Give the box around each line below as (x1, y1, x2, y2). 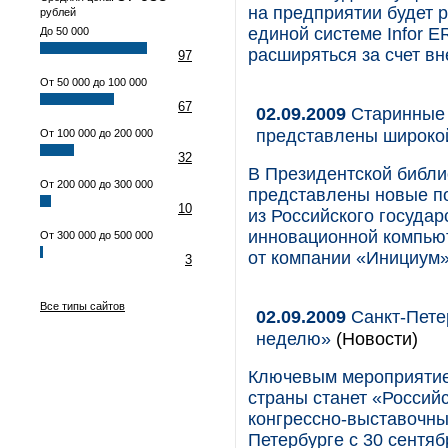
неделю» (256, 328, 331, 349)
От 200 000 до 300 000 (40, 178, 153, 190)
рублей (40, 6, 76, 18)
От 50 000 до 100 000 (40, 76, 147, 88)
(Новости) (331, 328, 418, 349)
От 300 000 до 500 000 (40, 229, 153, 241)
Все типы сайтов (40, 300, 125, 312)
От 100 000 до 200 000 (40, 127, 153, 139)
